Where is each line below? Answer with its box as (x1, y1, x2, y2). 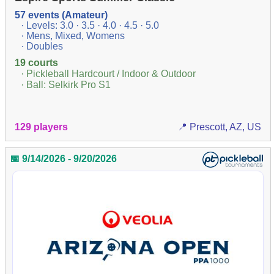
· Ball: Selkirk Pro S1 (21, 80, 111, 91)
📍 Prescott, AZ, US (177, 121, 261, 132)
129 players (15, 121, 68, 132)
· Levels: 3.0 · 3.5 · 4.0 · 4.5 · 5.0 (21, 20, 160, 31)
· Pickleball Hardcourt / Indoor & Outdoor (21, 68, 196, 80)
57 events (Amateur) (15, 10, 108, 21)
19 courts (15, 57, 59, 68)
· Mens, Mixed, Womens (21, 31, 125, 42)
